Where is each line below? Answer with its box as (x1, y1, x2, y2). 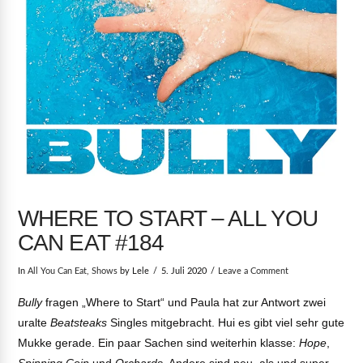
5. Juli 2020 (160, 267, 207, 275)
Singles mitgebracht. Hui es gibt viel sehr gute (107, 316, 345, 330)
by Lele (117, 267, 150, 275)
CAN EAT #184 (18, 230, 164, 256)
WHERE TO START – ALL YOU (18, 206, 318, 232)
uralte (18, 316, 51, 330)
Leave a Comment (218, 267, 289, 275)
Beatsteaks (50, 316, 108, 330)
